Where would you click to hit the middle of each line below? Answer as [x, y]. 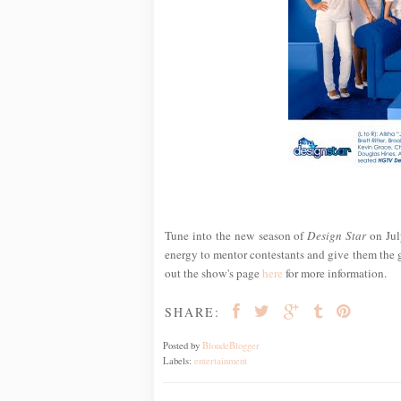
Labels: [179, 361]
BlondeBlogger [231, 346]
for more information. [335, 273]
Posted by [183, 346]
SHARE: [192, 312]
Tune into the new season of [236, 236]
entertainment [221, 361]
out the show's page [213, 273]
